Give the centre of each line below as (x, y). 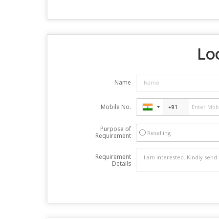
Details (121, 163)
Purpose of (115, 129)
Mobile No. (116, 107)
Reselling (159, 132)
